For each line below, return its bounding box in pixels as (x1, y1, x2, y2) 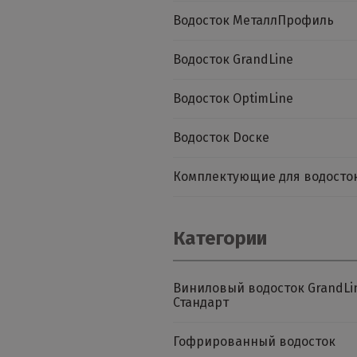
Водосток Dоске (173, 130, 269, 145)
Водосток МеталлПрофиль (173, 13, 334, 28)
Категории (173, 227, 267, 249)
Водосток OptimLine (173, 91, 293, 106)
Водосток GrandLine (173, 52, 293, 67)
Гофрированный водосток (173, 334, 335, 349)
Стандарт (173, 295, 229, 310)
